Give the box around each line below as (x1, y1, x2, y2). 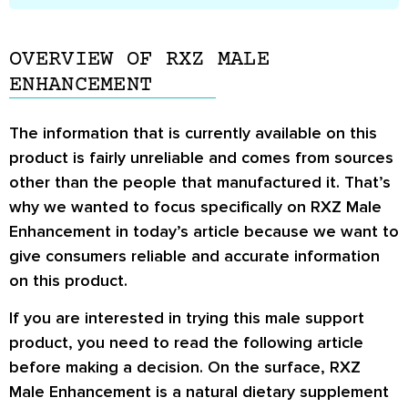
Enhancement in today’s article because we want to (9, 221, 399, 241)
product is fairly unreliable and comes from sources (9, 148, 393, 168)
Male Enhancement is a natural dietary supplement (9, 382, 389, 403)
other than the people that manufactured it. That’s (9, 172, 391, 192)
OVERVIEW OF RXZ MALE (9, 47, 270, 72)
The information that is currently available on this (9, 123, 377, 143)
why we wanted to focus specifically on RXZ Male (9, 197, 382, 217)
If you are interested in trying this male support (9, 308, 364, 329)
